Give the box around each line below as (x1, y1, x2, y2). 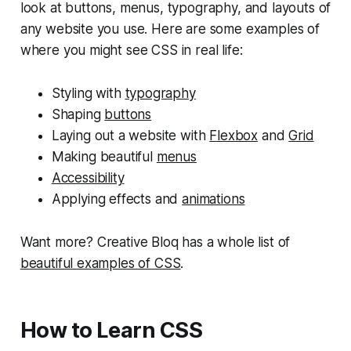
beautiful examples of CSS (20, 255, 181, 271)
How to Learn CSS (20, 317, 202, 343)
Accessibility (51, 169, 125, 186)
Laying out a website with (51, 127, 210, 143)
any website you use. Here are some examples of (20, 20, 320, 37)
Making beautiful (51, 148, 157, 165)
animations (182, 190, 245, 207)
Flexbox (209, 127, 259, 143)
